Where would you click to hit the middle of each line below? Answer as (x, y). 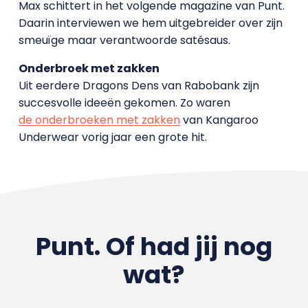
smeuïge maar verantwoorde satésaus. (124, 40)
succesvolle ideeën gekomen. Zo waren (124, 103)
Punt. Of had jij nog (154, 246)
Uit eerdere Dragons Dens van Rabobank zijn (139, 86)
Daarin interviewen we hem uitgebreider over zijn (150, 23)
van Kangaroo (219, 120)
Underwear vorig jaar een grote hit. (112, 137)
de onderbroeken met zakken (99, 120)
